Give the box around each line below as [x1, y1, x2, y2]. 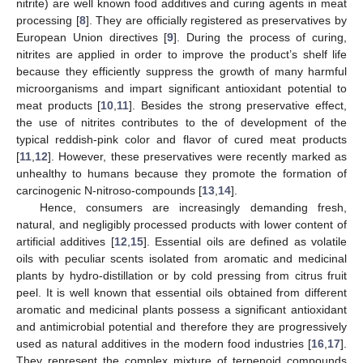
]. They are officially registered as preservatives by [85, 13, 347, 27]
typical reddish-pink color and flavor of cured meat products [16, 132, 347, 146]
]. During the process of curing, [173, 30, 347, 44]
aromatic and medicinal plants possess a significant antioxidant [16, 302, 347, 316]
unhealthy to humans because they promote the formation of [16, 166, 347, 180]
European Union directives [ [16, 30, 168, 44]
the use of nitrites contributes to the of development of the [16, 115, 347, 129]
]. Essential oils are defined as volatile [143, 234, 347, 248]
